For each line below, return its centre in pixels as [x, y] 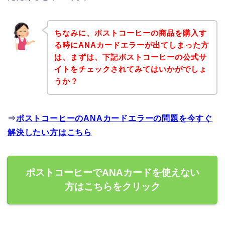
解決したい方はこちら [50, 133]
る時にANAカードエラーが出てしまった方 [131, 45]
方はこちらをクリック [113, 187]
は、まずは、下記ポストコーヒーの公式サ [130, 57]
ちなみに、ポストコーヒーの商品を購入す [130, 33]
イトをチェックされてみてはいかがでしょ [130, 69]
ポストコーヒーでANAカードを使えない [113, 173]
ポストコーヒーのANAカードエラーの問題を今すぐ [114, 119]
